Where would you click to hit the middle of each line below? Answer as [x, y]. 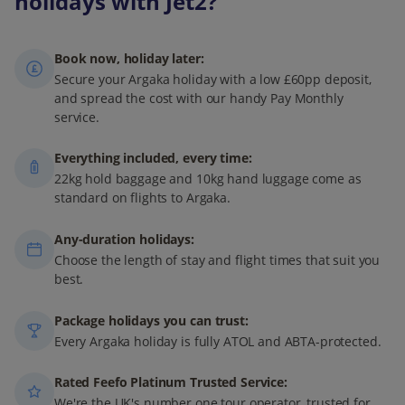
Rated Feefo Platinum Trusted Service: [171, 382]
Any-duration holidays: [124, 239]
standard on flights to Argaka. [142, 198]
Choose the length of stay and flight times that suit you [217, 260]
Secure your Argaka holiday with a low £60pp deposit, [213, 79]
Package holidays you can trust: [151, 320]
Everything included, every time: [153, 158]
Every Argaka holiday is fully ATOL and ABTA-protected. [218, 341]
